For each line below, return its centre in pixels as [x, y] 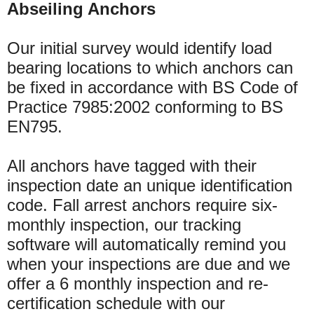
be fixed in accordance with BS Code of [152, 87]
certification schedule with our [116, 303]
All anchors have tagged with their [132, 165]
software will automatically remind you [146, 244]
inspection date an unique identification [150, 185]
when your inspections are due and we [149, 264]
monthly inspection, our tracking [124, 224]
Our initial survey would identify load [139, 48]
